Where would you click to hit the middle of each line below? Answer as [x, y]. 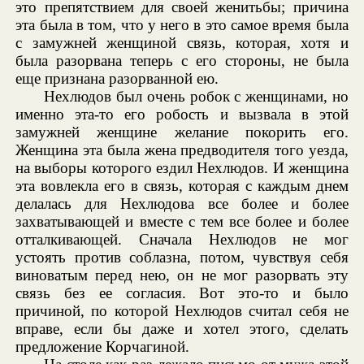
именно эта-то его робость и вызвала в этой [182, 115]
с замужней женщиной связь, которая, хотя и [182, 43]
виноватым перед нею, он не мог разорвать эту [182, 275]
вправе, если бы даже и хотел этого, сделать [182, 329]
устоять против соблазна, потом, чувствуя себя [182, 258]
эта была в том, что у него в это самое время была [182, 25]
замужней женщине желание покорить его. [182, 132]
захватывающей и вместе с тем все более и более [182, 222]
